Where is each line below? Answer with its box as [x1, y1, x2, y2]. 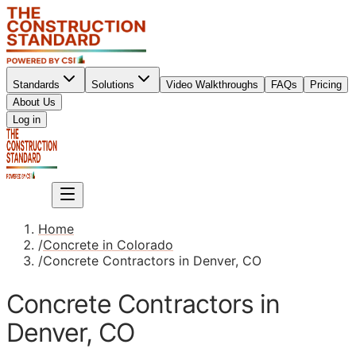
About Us [13, 96, 56, 108]
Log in [13, 114, 41, 126]
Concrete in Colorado [43, 237, 173, 253]
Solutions [91, 79, 134, 91]
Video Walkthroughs [166, 79, 258, 91]
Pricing [310, 79, 342, 91]
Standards [13, 79, 60, 91]
